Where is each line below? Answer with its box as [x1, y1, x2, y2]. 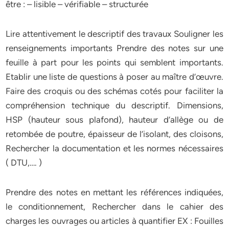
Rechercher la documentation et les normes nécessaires [6, 143, 223, 153]
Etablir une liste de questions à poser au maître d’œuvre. [6, 72, 223, 82]
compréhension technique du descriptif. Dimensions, [6, 100, 223, 110]
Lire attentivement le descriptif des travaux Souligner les [6, 29, 223, 39]
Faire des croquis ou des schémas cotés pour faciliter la [6, 86, 223, 96]
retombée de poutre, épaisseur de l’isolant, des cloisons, [6, 129, 223, 139]
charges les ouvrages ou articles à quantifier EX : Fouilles [6, 216, 223, 226]
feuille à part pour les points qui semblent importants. [6, 57, 223, 67]
